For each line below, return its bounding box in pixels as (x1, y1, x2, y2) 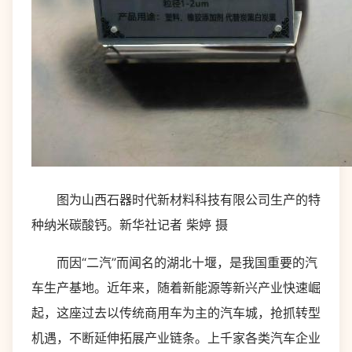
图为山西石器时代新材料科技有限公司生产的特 (31, 192, 321, 207)
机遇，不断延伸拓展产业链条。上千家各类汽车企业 (31, 330, 321, 346)
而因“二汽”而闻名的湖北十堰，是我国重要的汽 (31, 255, 317, 270)
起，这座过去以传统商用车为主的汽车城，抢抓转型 (31, 305, 321, 321)
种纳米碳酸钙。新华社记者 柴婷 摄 (31, 217, 228, 233)
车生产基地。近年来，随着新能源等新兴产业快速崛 (31, 280, 321, 295)
